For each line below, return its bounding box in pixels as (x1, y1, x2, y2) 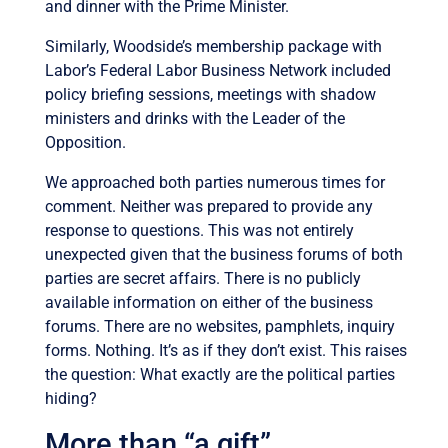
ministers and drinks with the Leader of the (44, 108, 345, 128)
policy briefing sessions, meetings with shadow (44, 84, 376, 104)
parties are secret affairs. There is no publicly (44, 268, 361, 288)
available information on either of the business (44, 292, 373, 312)
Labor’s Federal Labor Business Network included (44, 60, 391, 80)
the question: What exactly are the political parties (44, 364, 395, 384)
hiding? (44, 388, 97, 408)
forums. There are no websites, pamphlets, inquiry (44, 316, 395, 336)
